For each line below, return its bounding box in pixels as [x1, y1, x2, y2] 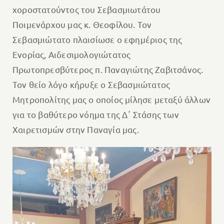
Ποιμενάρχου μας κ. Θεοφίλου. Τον [12, 18, 152, 29]
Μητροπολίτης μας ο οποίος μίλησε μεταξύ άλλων [12, 93, 210, 104]
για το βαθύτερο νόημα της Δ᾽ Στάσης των [12, 108, 179, 119]
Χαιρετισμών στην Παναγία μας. [12, 123, 139, 134]
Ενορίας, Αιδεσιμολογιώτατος [12, 48, 131, 59]
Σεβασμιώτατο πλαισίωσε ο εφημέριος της [12, 33, 182, 44]
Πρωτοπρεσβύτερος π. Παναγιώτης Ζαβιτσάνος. [12, 63, 203, 74]
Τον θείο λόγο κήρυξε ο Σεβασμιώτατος [12, 78, 170, 89]
